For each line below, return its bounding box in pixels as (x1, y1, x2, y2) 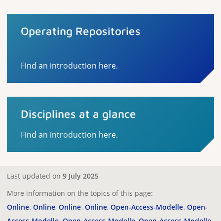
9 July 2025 (63, 171, 99, 181)
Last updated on (7, 171, 63, 181)
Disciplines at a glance (21, 107, 136, 120)
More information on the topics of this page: (7, 188, 153, 198)
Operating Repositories (21, 24, 141, 37)
